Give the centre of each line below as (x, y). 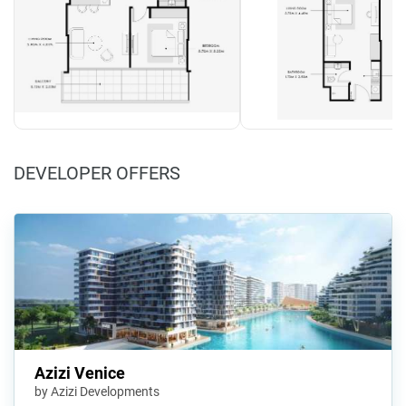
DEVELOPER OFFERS (97, 173)
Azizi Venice (80, 373)
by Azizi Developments (97, 392)
